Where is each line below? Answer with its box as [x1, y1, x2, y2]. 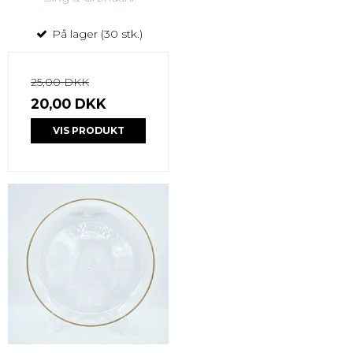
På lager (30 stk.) [48, 26, 143, 41]
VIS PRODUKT [52, 124, 124, 136]
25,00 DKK [31, 74, 89, 89]
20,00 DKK [31, 95, 106, 112]
